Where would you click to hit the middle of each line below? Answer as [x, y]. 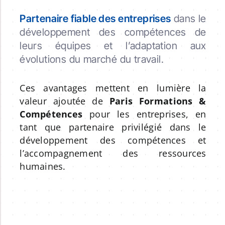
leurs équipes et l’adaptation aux [113, 45]
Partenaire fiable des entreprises [95, 18]
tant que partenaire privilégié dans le [113, 127]
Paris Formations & [158, 101]
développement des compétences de [113, 32]
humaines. [43, 166]
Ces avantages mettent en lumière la [113, 88]
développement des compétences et [113, 140]
